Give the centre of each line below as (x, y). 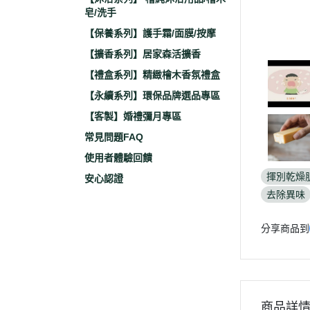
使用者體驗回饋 (118, 158)
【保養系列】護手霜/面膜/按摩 (150, 33)
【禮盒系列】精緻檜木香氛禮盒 (152, 75)
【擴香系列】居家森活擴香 (143, 54)
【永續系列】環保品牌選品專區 (152, 95)
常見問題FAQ (114, 137)
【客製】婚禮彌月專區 (133, 116)
